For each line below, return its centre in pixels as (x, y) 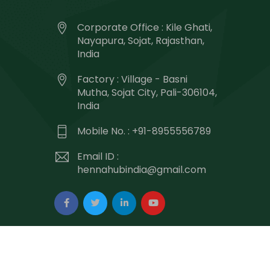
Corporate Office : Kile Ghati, (145, 27)
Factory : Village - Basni (132, 79)
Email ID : (98, 156)
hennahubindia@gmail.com (142, 170)
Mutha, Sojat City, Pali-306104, (147, 93)
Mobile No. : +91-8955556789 (144, 131)
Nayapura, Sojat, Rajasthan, (141, 41)
